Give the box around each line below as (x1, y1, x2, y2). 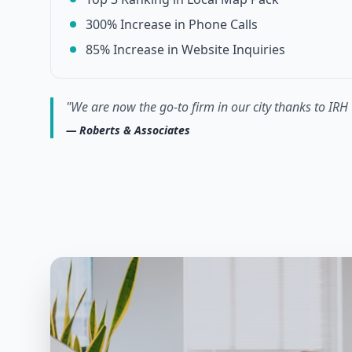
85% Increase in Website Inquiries (86, 41, 285, 58)
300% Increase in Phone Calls (86, 16, 258, 33)
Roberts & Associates (79, 123, 190, 137)
